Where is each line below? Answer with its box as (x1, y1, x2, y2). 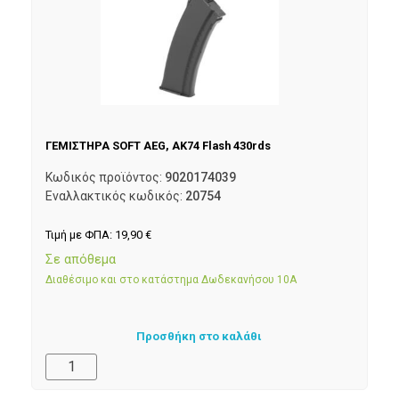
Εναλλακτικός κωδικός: (45, 189, 185, 204)
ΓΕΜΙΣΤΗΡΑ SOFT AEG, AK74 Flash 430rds (45, 139, 271, 153)
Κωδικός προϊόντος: (45, 170, 165, 185)
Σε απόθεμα (45, 250, 116, 267)
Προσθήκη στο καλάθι (136, 330, 263, 344)
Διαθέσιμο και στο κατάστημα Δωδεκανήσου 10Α (45, 273, 297, 286)
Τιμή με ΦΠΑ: (45, 228, 115, 242)
